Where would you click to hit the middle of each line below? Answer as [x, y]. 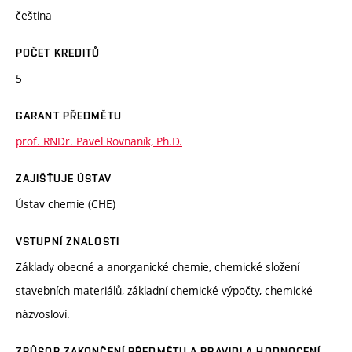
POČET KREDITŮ [58, 53]
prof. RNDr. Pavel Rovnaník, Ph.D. [99, 141]
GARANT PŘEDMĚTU [69, 116]
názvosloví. [43, 314]
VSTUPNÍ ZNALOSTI [68, 242]
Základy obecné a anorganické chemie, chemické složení [158, 267]
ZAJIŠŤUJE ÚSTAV [64, 179]
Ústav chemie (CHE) [66, 204]
